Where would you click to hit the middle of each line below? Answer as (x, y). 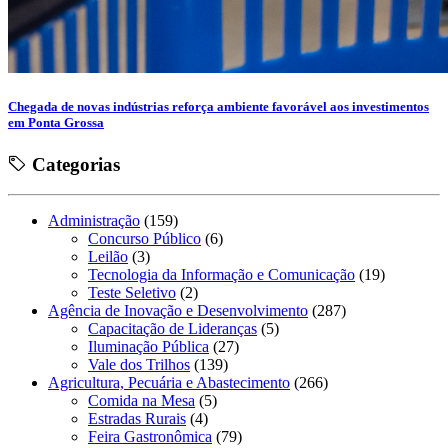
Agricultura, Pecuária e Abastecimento (169, 383)
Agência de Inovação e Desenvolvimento (178, 311)
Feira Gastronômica (150, 437)
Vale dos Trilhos (139, 365)
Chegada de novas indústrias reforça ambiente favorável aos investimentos (218, 107)
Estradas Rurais (137, 419)
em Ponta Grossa (56, 123)
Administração (94, 221)
